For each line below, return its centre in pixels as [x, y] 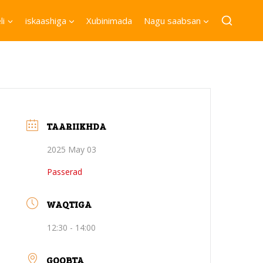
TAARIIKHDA [77, 126]
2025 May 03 [72, 149]
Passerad [65, 172]
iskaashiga [45, 21]
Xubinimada [109, 21]
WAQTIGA [69, 204]
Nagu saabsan [172, 21]
